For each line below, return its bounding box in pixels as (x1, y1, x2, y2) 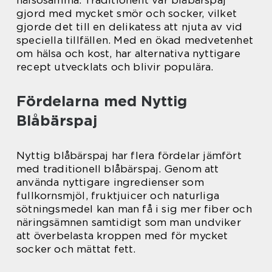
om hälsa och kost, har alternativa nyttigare (16, 47, 240, 59)
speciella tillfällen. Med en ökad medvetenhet (16, 33, 254, 46)
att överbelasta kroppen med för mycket (16, 229, 228, 242)
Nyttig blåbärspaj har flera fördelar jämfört (16, 149, 242, 161)
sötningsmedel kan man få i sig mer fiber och (16, 202, 252, 215)
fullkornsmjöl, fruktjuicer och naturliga (16, 189, 220, 202)
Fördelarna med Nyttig (16, 92, 187, 110)
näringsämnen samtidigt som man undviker (16, 216, 241, 228)
